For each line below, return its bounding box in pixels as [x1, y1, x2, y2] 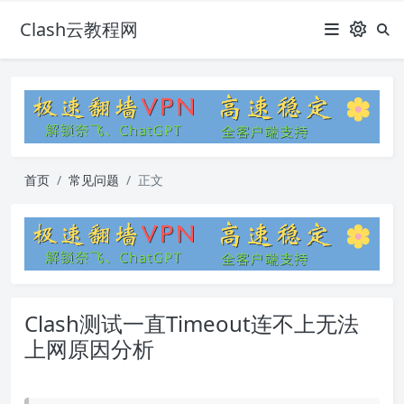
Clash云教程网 [20, 17, 138, 41]
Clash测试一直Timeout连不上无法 [24, 308, 359, 339]
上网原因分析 [24, 334, 154, 364]
